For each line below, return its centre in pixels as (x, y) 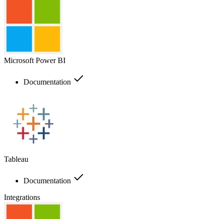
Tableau (16, 159)
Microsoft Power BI (35, 60)
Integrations (22, 197)
